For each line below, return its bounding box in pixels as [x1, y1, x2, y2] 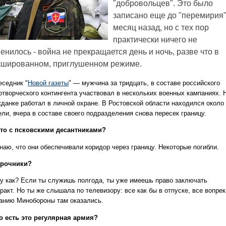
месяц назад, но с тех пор [113, 23, 209, 32]
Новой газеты [28, 79, 69, 87]
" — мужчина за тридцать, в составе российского [69, 79, 220, 87]
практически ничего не [113, 35, 197, 44]
